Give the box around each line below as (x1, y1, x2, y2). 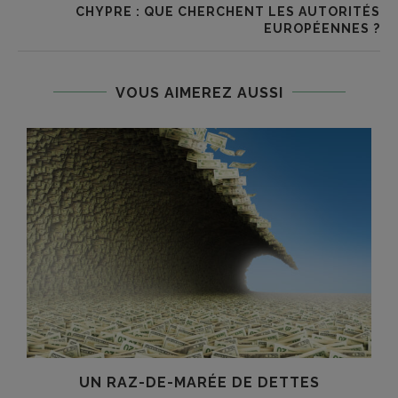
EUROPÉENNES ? (264, 20, 380, 36)
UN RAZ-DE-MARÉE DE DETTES (78, 373, 320, 391)
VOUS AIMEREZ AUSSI (115, 84, 283, 101)
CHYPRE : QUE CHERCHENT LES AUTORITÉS (76, 4, 380, 19)
